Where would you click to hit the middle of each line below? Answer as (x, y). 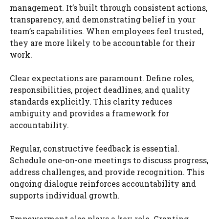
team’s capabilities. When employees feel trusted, (107, 31)
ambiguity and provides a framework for (89, 113)
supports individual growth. (65, 195)
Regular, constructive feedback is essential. (95, 148)
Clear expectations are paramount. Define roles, (102, 78)
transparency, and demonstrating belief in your (103, 19)
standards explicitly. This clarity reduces (91, 101)
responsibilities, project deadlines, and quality (100, 89)
